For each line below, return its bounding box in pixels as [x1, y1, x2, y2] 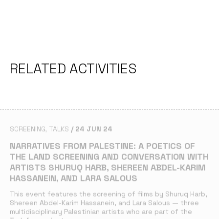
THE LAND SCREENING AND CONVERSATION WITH [10, 151, 208, 162]
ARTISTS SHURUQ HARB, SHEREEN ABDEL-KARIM [10, 161, 205, 173]
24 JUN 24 [75, 124, 112, 133]
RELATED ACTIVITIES [10, 59, 137, 77]
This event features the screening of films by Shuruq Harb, [10, 189, 207, 198]
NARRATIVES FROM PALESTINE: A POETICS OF [10, 140, 195, 152]
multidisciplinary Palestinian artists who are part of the [10, 207, 192, 216]
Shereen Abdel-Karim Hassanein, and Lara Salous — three [10, 198, 199, 207]
